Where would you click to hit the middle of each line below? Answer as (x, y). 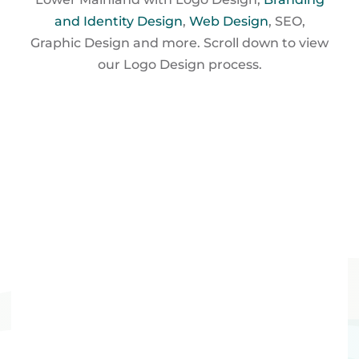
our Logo (128, 65)
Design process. (210, 65)
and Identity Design (118, 22)
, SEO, (286, 22)
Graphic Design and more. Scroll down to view (179, 43)
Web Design (228, 22)
